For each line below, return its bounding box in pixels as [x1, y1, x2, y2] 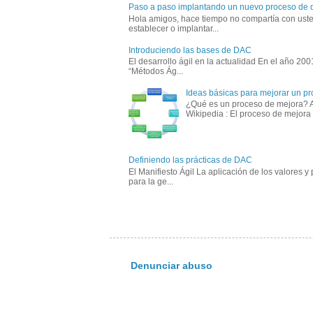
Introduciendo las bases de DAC [129, 45, 252, 55]
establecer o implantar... [129, 23, 219, 34]
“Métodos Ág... [129, 66, 183, 76]
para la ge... [129, 176, 173, 187]
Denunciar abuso [131, 260, 212, 272]
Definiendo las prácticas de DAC [129, 155, 252, 166]
